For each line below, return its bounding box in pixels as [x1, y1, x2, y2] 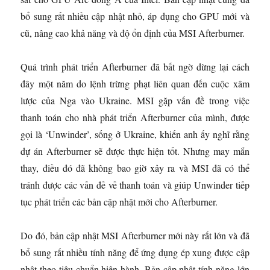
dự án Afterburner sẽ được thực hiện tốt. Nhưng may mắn [20, 145, 250, 158]
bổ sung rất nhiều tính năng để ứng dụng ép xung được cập [20, 246, 250, 259]
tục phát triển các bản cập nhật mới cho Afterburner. [20, 195, 218, 209]
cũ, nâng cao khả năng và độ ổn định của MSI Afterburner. [20, 27, 245, 40]
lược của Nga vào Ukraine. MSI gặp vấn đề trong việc [20, 94, 250, 107]
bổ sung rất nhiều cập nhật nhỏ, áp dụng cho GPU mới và [20, 10, 250, 23]
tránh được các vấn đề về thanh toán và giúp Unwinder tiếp [20, 178, 250, 192]
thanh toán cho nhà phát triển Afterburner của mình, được [20, 111, 250, 124]
